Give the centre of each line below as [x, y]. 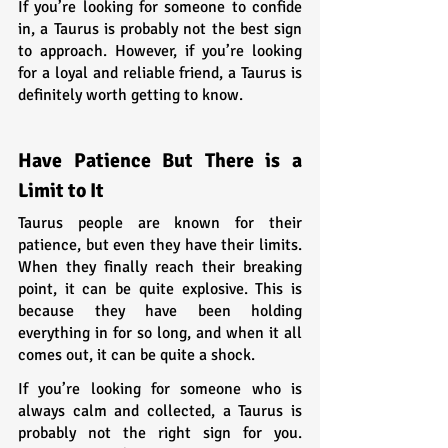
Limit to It [61, 190]
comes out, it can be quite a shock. [136, 354]
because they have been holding [160, 310]
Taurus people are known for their [160, 222]
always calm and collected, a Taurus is [160, 410]
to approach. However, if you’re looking [160, 50]
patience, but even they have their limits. [160, 244]
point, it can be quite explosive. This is [160, 288]
